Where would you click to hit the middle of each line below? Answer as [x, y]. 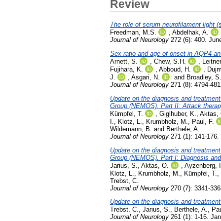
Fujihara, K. [127, 69]
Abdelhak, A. [190, 33]
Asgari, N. [146, 77]
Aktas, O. [155, 165]
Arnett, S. [124, 61]
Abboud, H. [175, 69]
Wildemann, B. [131, 129]
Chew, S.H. [170, 61]
